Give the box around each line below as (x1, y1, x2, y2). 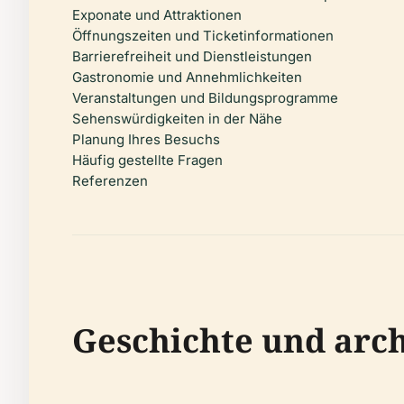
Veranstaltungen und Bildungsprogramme (72, 89, 338, 106)
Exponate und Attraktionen (72, 6, 242, 23)
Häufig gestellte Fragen (72, 151, 223, 169)
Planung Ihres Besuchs (72, 131, 220, 148)
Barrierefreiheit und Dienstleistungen (72, 48, 312, 65)
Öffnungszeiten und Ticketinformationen (72, 27, 334, 44)
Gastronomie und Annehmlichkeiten (72, 69, 302, 86)
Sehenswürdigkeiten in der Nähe (72, 110, 282, 127)
